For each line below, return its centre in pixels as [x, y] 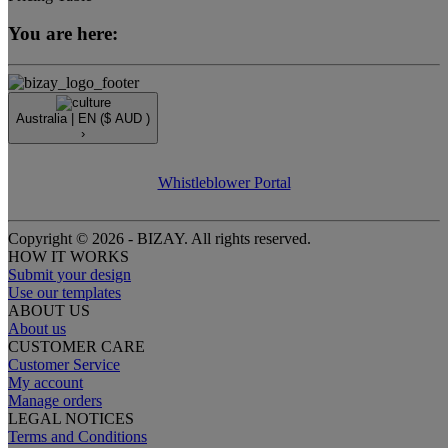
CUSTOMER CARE [76, 346]
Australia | [47, 118]
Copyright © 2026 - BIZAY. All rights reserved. [159, 238]
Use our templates [64, 292]
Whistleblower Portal [224, 182]
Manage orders [55, 400]
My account [45, 382]
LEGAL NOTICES [71, 418]
